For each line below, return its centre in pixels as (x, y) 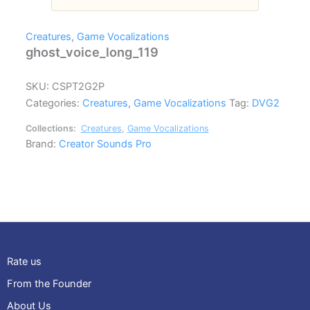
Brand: (43, 144)
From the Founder (49, 284)
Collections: (52, 128)
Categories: (54, 103)
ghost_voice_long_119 (92, 52)
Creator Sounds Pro (106, 144)
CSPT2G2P (79, 87)
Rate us (24, 262)
